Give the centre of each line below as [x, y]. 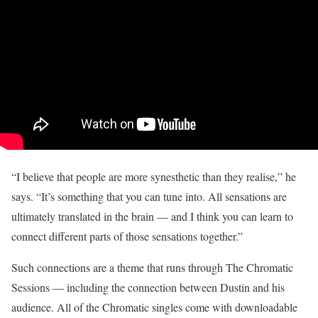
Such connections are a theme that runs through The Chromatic [152, 268]
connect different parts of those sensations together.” [127, 236]
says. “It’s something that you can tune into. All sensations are [149, 197]
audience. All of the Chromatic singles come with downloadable [154, 307]
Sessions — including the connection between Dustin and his [148, 287]
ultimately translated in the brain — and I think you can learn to [152, 216]
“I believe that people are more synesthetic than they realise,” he [154, 177]
